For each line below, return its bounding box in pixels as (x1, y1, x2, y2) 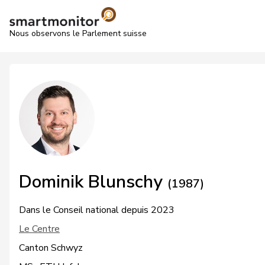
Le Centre (19, 222, 60, 235)
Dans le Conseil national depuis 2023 (19, 203, 174, 216)
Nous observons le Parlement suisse (9, 28, 147, 39)
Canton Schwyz (19, 241, 83, 254)
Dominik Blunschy (19, 170, 167, 194)
